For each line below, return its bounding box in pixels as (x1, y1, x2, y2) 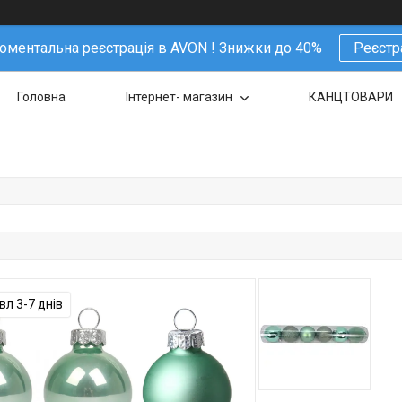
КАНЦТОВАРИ (309, 90, 393, 104)
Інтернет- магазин (126, 90, 235, 104)
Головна (17, 90, 66, 104)
